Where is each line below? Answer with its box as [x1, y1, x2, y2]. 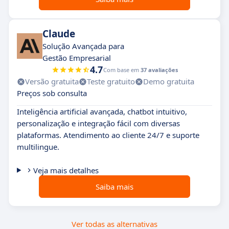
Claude [42, 27, 75, 40]
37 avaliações [140, 66, 178, 74]
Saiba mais [96, 181, 133, 192]
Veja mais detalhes [33, 165, 99, 175]
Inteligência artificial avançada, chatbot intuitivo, [17, 106, 187, 117]
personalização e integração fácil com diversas [17, 118, 180, 128]
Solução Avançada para [42, 41, 124, 51]
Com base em [103, 66, 141, 74]
